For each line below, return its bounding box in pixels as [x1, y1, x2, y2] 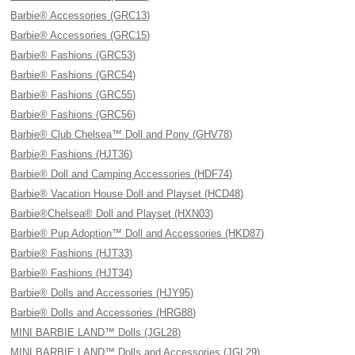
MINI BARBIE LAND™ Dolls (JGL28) [10, 326, 181, 338]
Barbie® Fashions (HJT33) [10, 247, 133, 259]
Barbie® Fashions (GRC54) [10, 69, 136, 81]
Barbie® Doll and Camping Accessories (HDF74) [10, 168, 233, 180]
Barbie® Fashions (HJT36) [10, 148, 133, 160]
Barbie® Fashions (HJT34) [10, 267, 133, 279]
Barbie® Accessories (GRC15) [10, 29, 151, 41]
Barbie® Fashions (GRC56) [10, 109, 136, 120]
